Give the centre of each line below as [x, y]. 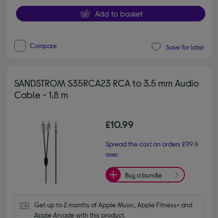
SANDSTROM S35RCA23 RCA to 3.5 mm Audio [107, 83]
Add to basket [118, 14]
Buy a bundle [144, 175]
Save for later [185, 47]
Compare [44, 46]
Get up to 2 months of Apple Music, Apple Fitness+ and [113, 205]
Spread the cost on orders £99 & [152, 144]
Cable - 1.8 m [41, 95]
